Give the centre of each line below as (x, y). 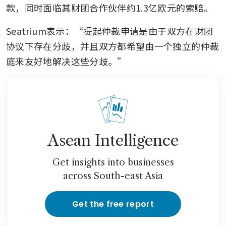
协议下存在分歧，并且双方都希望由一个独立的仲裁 (113, 46)
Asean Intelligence (113, 140)
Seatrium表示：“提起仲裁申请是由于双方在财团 (110, 31)
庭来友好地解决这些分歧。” (66, 61)
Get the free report (113, 204)
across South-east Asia (113, 176)
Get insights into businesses (113, 162)
